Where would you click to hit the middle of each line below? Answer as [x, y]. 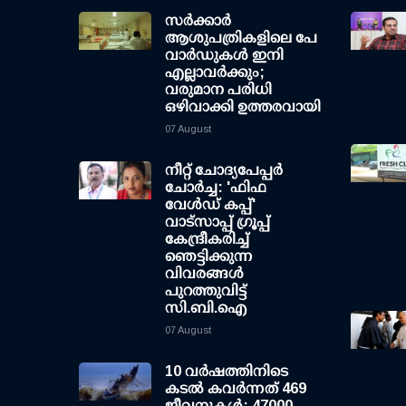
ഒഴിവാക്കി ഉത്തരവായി [243, 106]
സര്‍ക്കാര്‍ [198, 20]
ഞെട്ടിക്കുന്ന [209, 256]
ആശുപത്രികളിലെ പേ [241, 38]
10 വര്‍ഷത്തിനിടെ [227, 371]
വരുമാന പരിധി [218, 89]
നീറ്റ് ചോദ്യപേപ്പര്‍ [224, 170]
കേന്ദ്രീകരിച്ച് [207, 239]
